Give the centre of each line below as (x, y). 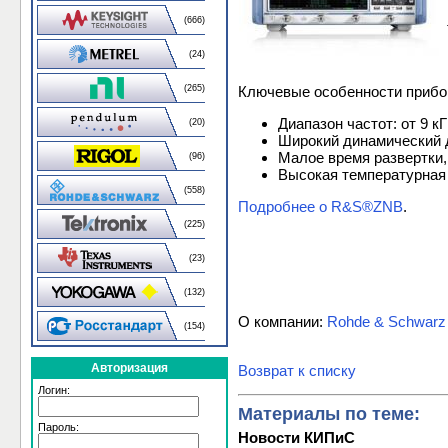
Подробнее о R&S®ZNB (320, 207)
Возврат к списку (297, 371)
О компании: (282, 322)
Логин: (54, 390)
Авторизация (129, 368)
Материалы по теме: (329, 413)
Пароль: (58, 427)
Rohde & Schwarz (386, 322)
